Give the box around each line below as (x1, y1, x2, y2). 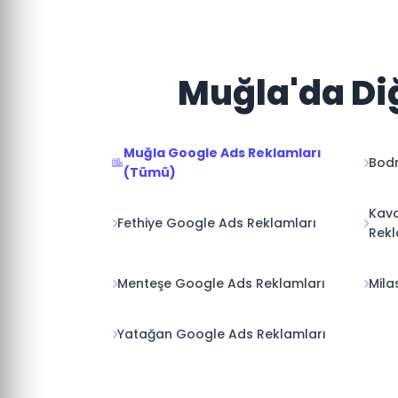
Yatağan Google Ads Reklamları (117, 325, 326, 343)
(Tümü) (123, 163, 176, 181)
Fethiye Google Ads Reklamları (117, 214, 316, 232)
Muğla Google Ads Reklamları (123, 144, 322, 162)
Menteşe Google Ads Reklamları (117, 275, 325, 292)
